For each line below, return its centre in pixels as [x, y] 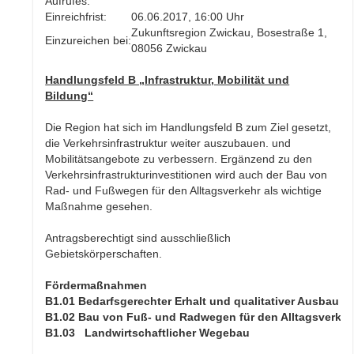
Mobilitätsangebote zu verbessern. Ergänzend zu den [179, 159]
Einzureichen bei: [88, 41]
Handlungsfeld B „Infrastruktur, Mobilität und [168, 80]
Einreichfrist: [76, 17]
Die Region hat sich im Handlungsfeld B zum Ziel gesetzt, [188, 128]
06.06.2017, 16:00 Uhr [188, 17]
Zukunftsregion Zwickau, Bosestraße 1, [230, 33]
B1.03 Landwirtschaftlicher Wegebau [148, 333]
